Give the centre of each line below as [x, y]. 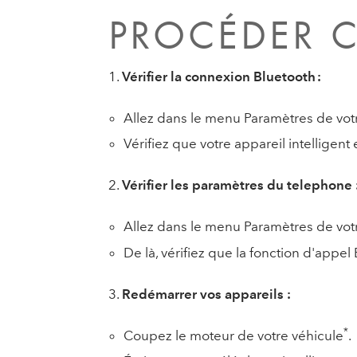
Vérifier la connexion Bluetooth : [221, 76]
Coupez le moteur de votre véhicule [234, 335]
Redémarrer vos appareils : [206, 294]
